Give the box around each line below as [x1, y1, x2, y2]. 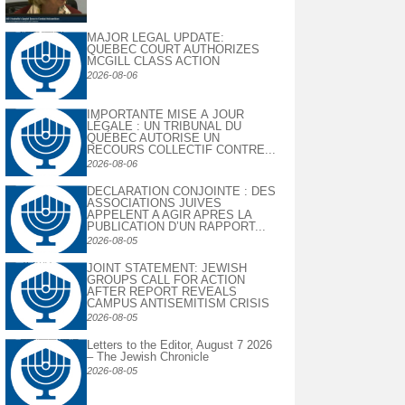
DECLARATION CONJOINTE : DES [87, 184, 276, 199]
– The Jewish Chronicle [87, 350, 209, 364]
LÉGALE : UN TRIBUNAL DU [87, 119, 241, 134]
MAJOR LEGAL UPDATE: [87, 31, 224, 45]
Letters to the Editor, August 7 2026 [87, 338, 272, 353]
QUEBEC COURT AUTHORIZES [87, 42, 259, 57]
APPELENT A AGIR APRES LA [87, 208, 251, 222]
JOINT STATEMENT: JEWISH [87, 261, 247, 276]
